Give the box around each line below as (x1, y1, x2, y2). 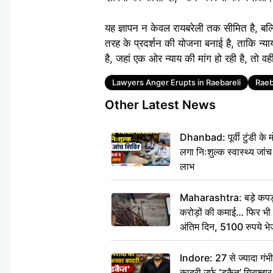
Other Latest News (105, 97, 216, 113)
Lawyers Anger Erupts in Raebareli (112, 77, 241, 88)
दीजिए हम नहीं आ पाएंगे (180, 235, 258, 248)
